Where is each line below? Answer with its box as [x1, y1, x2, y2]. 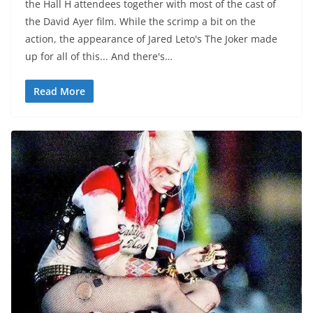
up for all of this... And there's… [25, 49, 173, 63]
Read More [34, 84, 85, 98]
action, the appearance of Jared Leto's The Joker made [25, 31, 277, 45]
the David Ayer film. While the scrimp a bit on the [25, 14, 256, 28]
